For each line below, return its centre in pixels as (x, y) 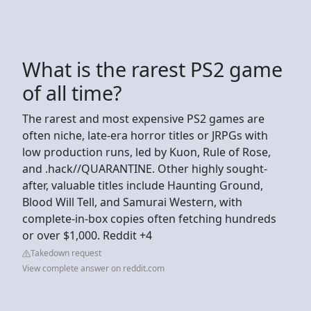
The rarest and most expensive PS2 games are (143, 118)
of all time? (72, 92)
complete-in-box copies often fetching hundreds (149, 218)
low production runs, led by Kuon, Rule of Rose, (146, 152)
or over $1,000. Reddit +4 (87, 235)
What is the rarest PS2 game (152, 69)
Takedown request (66, 253)
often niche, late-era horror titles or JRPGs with (145, 135)
